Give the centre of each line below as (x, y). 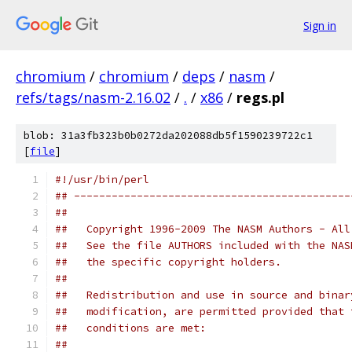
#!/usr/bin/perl (102, 180)
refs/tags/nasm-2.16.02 (93, 97)
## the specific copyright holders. (168, 262)
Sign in (320, 25)
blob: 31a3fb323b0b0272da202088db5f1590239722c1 (168, 136)
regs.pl (260, 97)
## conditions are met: (130, 328)
